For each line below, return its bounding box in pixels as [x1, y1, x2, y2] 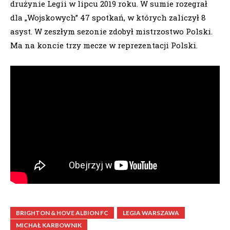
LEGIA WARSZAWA [123, 209, 179, 217]
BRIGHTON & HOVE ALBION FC [16, 209, 108, 217]
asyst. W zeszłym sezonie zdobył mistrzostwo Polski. [10, 26, 213, 36]
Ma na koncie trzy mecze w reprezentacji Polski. [10, 40, 198, 50]
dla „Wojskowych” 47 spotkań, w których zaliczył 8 [10, 12, 206, 23]
